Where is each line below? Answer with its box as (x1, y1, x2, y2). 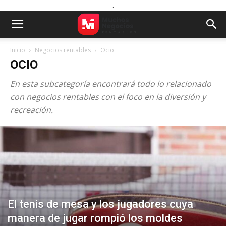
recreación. (10, 104, 53, 116)
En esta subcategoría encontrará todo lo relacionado (10, 78, 211, 89)
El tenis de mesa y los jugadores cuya (8, 198, 193, 210)
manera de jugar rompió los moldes (8, 212, 183, 224)
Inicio (10, 46, 25, 54)
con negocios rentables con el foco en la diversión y (10, 91, 206, 102)
